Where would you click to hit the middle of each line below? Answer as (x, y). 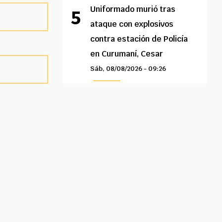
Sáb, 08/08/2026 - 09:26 (128, 69)
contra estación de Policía (139, 39)
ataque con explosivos (132, 24)
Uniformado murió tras (133, 9)
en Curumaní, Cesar (127, 54)
